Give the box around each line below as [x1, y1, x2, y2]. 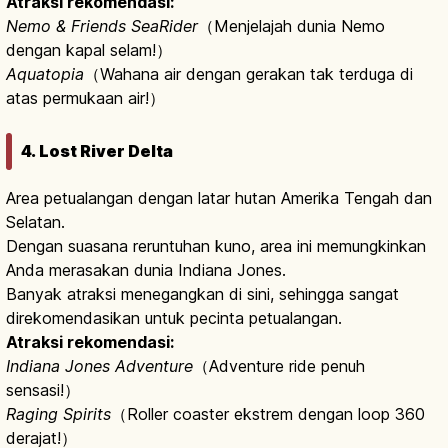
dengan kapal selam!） [6, 40, 172, 61]
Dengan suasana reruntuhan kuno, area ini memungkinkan [6, 235, 426, 256]
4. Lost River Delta [21, 140, 173, 161]
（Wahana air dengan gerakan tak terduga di [84, 64, 413, 85]
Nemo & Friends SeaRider [6, 16, 198, 37]
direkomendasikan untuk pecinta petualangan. [6, 307, 342, 328]
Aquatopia [6, 64, 84, 85]
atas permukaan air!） [6, 88, 165, 109]
